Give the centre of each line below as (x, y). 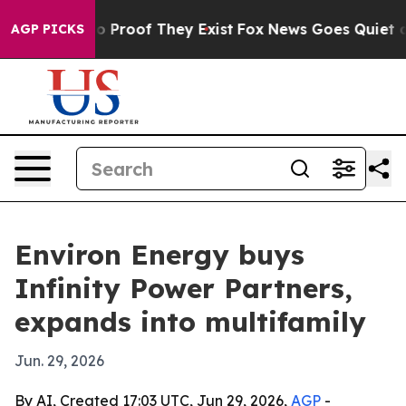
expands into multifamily (190, 322)
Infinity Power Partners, (184, 288)
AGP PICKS (48, 29)
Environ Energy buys (159, 255)
